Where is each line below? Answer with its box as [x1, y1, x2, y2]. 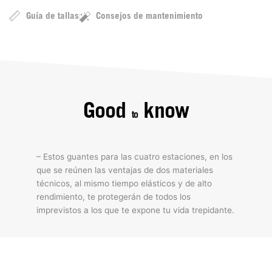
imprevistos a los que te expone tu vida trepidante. [36, 205, 234, 216]
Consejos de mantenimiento [96, 12, 203, 22]
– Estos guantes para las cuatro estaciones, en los [36, 152, 233, 162]
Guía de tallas [25, 12, 79, 22]
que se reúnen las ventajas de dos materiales [36, 165, 213, 175]
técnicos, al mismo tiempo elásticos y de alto [36, 178, 212, 189]
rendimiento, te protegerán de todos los [36, 192, 191, 202]
